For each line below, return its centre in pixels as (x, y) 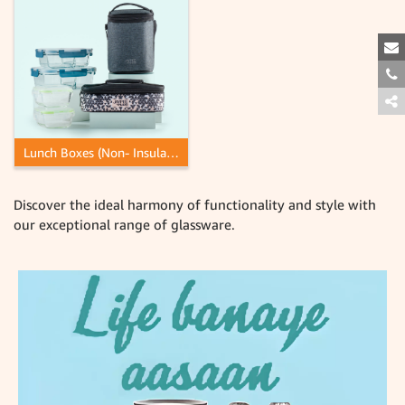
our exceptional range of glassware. (124, 225)
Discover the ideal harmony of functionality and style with (195, 205)
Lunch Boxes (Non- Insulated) (173, 153)
